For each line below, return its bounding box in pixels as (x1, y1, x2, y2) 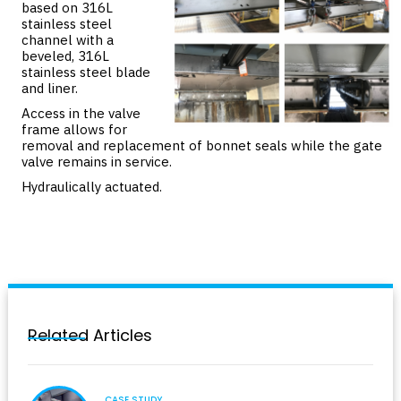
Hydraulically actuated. (21, 178, 162, 196)
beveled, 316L (21, 47, 109, 65)
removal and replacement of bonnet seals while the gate (21, 137, 382, 155)
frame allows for (21, 121, 127, 139)
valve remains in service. (21, 153, 172, 171)
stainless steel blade (21, 64, 150, 81)
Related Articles (28, 324, 152, 347)
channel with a (21, 31, 114, 49)
